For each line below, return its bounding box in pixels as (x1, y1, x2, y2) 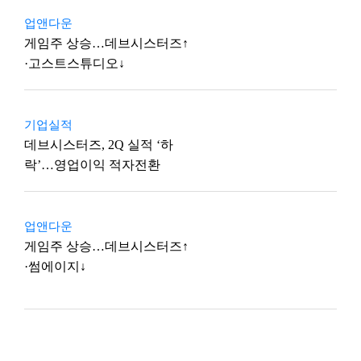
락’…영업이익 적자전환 (24, 158, 160, 172)
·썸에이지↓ (24, 259, 86, 273)
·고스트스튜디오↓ (24, 56, 125, 70)
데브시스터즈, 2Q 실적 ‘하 (24, 138, 173, 151)
